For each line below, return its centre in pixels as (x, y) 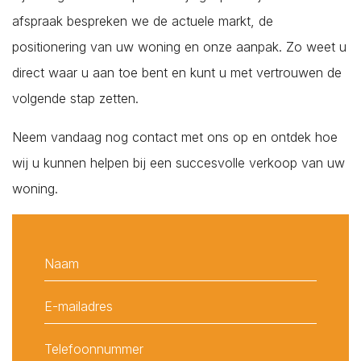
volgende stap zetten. (75, 98)
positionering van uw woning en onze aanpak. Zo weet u (179, 46)
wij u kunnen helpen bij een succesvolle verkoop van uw (178, 162)
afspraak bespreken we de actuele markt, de (143, 21)
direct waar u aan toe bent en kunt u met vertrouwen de (177, 72)
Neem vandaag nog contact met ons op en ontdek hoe (175, 137)
